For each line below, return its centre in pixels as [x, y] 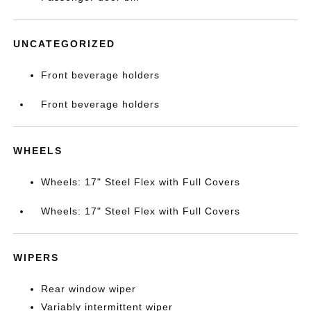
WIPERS [36, 258]
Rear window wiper [89, 289]
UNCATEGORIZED [65, 44]
